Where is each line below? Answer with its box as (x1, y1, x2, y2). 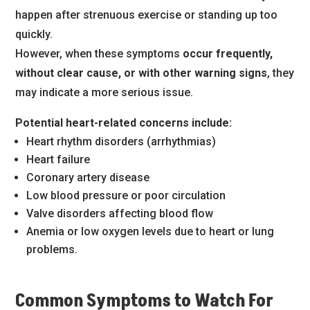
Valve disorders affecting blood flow (26, 207, 214, 221)
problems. (26, 243, 78, 257)
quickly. (15, 28, 53, 42)
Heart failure (26, 153, 91, 167)
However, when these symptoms (15, 47, 183, 61)
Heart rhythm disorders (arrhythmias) (26, 135, 217, 149)
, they (267, 66, 295, 80)
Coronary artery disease (26, 171, 150, 185)
